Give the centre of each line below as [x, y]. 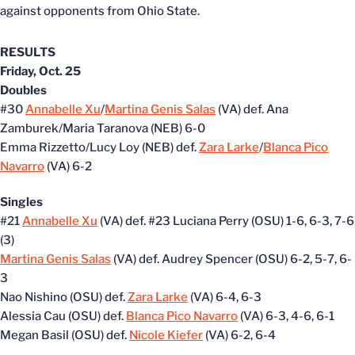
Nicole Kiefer [166, 335]
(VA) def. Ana [252, 109]
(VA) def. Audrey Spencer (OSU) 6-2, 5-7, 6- [231, 259]
